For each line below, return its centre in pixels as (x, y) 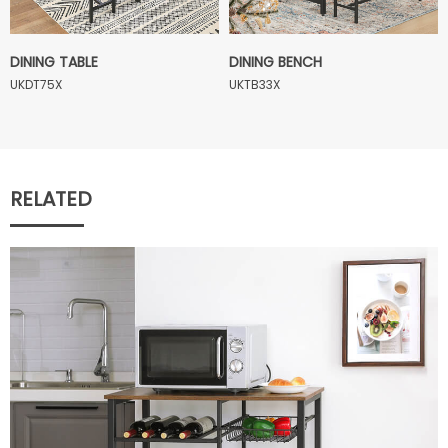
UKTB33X (254, 84)
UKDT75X (36, 84)
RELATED (51, 199)
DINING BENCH (275, 62)
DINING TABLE (54, 62)
